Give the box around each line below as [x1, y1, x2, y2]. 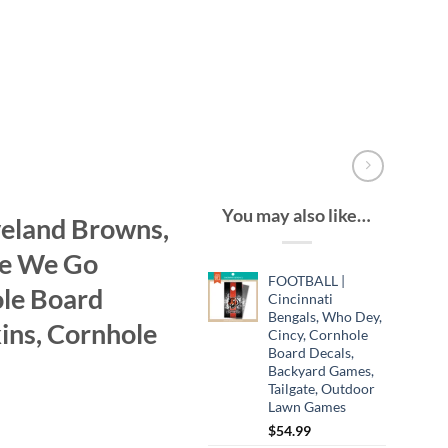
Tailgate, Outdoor [267, 379, 375, 397]
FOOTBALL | [267, 271, 345, 289]
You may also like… [222, 204, 372, 226]
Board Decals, [267, 343, 354, 361]
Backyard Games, [267, 361, 374, 379]
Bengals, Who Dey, [267, 307, 382, 325]
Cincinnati [267, 289, 333, 307]
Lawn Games [267, 397, 346, 415]
